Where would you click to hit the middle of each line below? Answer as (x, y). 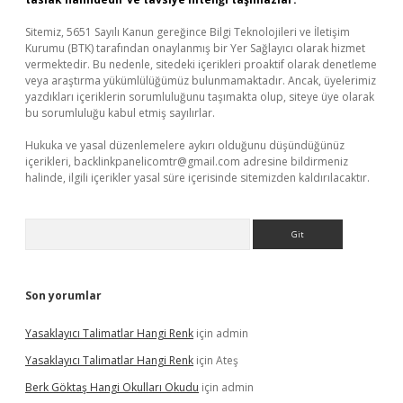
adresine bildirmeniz (294, 161)
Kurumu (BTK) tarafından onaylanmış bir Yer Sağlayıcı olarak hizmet (195, 48)
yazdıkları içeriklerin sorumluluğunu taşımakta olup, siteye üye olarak (200, 97)
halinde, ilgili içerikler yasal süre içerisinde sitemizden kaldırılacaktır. (197, 178)
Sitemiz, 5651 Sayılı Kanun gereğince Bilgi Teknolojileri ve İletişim (188, 32)
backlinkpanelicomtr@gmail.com (157, 161)
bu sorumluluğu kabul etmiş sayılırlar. (120, 113)
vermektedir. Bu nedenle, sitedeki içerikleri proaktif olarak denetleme (201, 64)
